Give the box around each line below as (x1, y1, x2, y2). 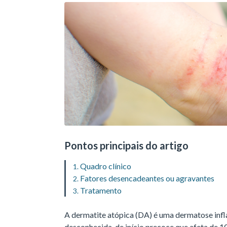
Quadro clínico (80, 161, 131, 171)
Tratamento (80, 185, 122, 195)
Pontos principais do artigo (64, 139, 188, 152)
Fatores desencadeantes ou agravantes (80, 173, 214, 183)
